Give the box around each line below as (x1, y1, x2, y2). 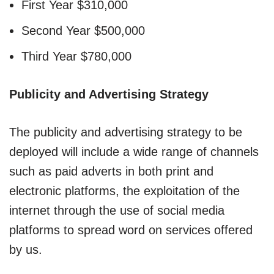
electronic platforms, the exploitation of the (9, 183, 240, 198)
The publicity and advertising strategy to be (9, 125, 242, 139)
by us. (9, 242, 42, 256)
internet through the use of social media (9, 203, 224, 217)
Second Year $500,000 (21, 23, 145, 37)
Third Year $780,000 (21, 49, 131, 63)
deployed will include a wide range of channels (9, 144, 259, 158)
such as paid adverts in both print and (9, 164, 213, 178)
